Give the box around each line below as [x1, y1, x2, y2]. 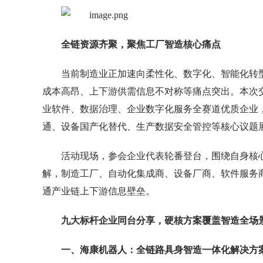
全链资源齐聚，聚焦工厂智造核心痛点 [61, 39, 221, 49]
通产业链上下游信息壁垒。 [42, 186, 155, 196]
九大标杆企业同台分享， [61, 215, 164, 225]
